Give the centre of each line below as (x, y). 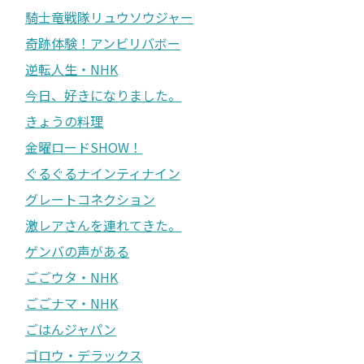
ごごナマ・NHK (71, 303)
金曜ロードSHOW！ (84, 147)
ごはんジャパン (71, 329)
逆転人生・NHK (71, 69)
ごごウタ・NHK (71, 277)
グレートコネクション (90, 199)
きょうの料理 (64, 121)
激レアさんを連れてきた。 (103, 225)
